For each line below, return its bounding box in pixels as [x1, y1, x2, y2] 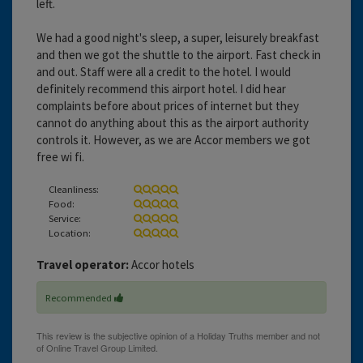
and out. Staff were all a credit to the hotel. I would [36, 63, 291, 79]
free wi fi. [36, 148, 84, 164]
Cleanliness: [49, 181, 99, 195]
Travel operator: [36, 256, 129, 272]
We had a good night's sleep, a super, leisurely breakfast [36, 29, 319, 45]
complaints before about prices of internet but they [36, 97, 299, 113]
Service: [49, 211, 81, 224]
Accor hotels [129, 256, 194, 272]
